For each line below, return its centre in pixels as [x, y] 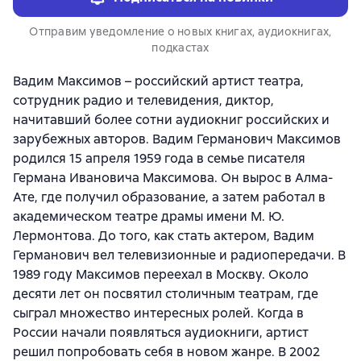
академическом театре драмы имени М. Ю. [149, 216]
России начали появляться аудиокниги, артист [161, 332]
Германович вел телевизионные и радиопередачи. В [179, 255]
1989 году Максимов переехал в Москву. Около [161, 274]
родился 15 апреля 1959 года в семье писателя [159, 158]
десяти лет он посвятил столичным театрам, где [166, 294]
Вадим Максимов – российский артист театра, [158, 81]
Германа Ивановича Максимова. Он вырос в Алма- [173, 178]
